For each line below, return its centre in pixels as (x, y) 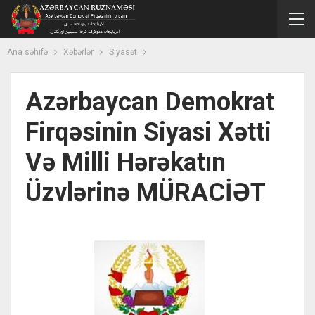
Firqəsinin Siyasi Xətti (148, 132)
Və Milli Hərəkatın (126, 162)
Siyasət (123, 52)
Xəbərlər (78, 52)
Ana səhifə (27, 52)
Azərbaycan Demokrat (150, 102)
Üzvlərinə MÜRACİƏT (146, 193)
